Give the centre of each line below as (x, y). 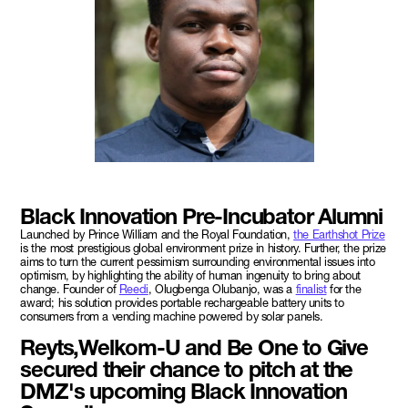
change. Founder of (70, 289)
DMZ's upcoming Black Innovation (184, 391)
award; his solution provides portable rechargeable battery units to (182, 302)
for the (344, 289)
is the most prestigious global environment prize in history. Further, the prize (203, 248)
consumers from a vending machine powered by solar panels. (172, 316)
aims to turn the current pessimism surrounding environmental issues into (198, 261)
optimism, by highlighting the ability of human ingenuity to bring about (190, 275)
